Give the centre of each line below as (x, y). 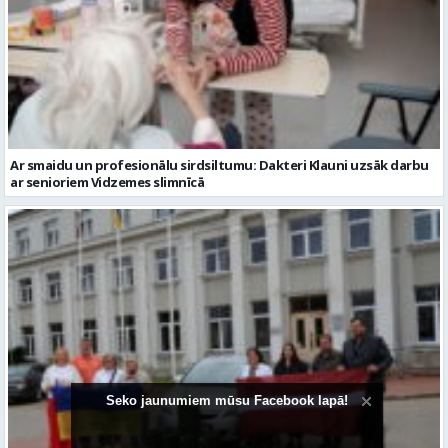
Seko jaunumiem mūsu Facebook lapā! (227, 400)
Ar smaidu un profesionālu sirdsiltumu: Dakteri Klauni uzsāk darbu (219, 165)
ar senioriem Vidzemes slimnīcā (107, 182)
